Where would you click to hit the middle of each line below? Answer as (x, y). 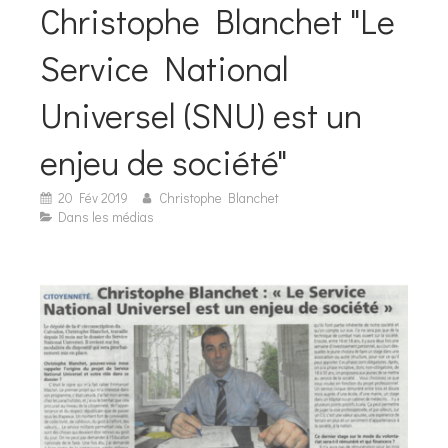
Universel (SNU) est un (201, 114)
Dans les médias (106, 216)
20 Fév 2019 (93, 197)
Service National (164, 67)
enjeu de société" (163, 161)
